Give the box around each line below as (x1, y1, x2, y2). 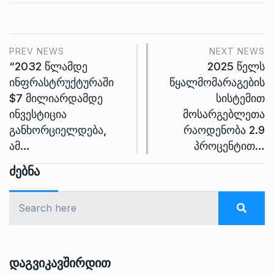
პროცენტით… (194, 139, 265, 152)
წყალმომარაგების (169, 75, 265, 89)
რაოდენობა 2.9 (183, 123, 265, 136)
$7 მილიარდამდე (9, 91, 103, 105)
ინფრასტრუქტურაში (9, 75, 114, 89)
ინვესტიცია (9, 107, 67, 120)
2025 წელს (207, 59, 265, 73)
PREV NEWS (9, 45, 64, 56)
